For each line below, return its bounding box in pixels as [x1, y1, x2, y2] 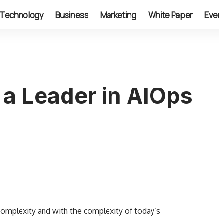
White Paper [148, 9, 193, 21]
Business [55, 9, 88, 21]
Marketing [100, 9, 136, 21]
